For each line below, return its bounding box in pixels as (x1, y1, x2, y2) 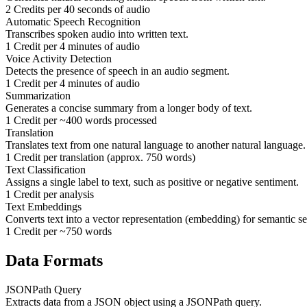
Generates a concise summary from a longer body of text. (5, 101, 252, 114)
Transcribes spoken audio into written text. (5, 27, 188, 40)
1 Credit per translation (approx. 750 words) (5, 151, 195, 163)
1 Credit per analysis (5, 188, 94, 200)
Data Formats (5, 251, 103, 269)
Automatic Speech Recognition (5, 15, 140, 27)
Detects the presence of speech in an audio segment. (5, 64, 230, 77)
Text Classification (5, 163, 86, 175)
